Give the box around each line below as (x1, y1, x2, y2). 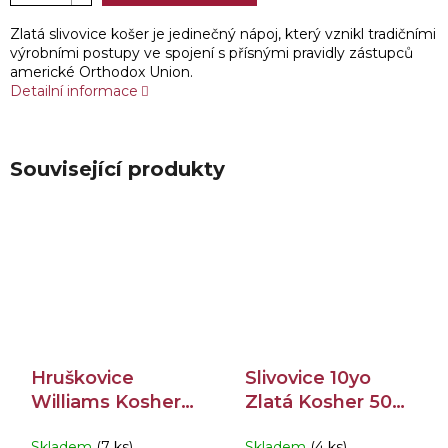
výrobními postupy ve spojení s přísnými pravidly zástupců (10, 44, 413, 63)
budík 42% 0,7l (31, 414, 168, 437)
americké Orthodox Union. (10, 63, 193, 82)
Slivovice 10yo (245, 366, 371, 389)
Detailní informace (10, 82, 138, 101)
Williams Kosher (31, 390, 181, 413)
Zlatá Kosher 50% (245, 390, 408, 413)
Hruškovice (31, 366, 134, 389)
